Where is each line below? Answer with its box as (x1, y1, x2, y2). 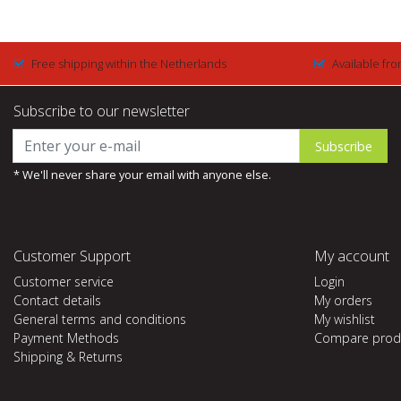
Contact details (13, 292, 101, 309)
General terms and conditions (13, 311, 186, 328)
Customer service (13, 273, 114, 290)
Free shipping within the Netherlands (31, 55, 226, 72)
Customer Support (13, 246, 131, 266)
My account (314, 246, 389, 266)
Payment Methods (13, 329, 119, 346)
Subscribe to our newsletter (13, 101, 190, 121)
